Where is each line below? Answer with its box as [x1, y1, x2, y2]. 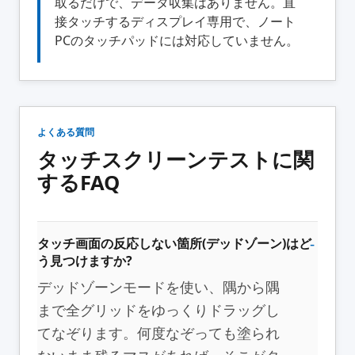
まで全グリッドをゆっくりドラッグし [37, 300, 280, 319]
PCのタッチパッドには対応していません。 [55, 31, 299, 49]
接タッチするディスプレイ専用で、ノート [55, 12, 296, 30]
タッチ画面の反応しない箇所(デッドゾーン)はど [37, 234, 311, 252]
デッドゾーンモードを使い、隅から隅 [37, 277, 280, 296]
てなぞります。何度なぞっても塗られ [37, 323, 280, 342]
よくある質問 [37, 124, 94, 139]
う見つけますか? [37, 251, 132, 269]
